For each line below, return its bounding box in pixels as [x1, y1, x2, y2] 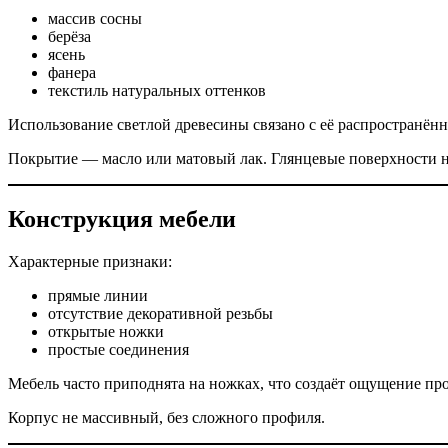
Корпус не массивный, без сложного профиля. [8, 409, 325, 427]
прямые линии [48, 287, 148, 305]
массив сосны [48, 10, 142, 28]
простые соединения [48, 341, 189, 359]
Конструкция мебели [8, 206, 236, 233]
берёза [48, 28, 91, 46]
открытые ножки [48, 323, 164, 341]
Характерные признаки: [8, 253, 172, 271]
